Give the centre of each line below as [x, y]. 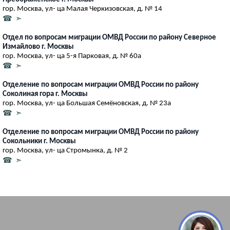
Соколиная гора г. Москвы [45, 94]
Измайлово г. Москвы [38, 47]
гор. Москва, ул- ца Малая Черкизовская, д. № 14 [82, 9]
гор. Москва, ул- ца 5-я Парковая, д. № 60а [72, 56]
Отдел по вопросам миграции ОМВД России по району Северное [109, 37]
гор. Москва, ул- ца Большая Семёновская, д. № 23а [87, 103]
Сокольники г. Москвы [39, 141]
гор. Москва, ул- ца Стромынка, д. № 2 [65, 150]
